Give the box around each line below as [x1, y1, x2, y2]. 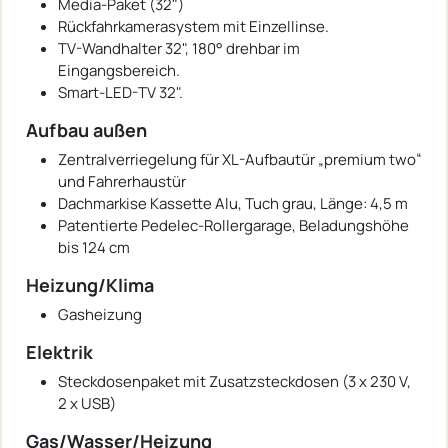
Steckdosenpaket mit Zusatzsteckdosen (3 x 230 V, [58, 370, 411, 392]
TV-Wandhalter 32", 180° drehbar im [58, 37, 300, 59]
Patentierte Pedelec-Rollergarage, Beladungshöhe [58, 214, 409, 236]
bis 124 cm [58, 236, 130, 258]
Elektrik [26, 339, 93, 364]
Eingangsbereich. [58, 59, 180, 81]
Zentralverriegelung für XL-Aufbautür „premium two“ [58, 148, 422, 170]
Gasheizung [58, 303, 142, 325]
